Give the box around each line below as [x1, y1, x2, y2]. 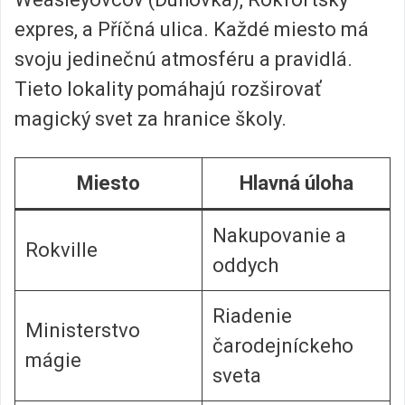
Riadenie [212, 304, 292, 327]
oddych [212, 253, 278, 277]
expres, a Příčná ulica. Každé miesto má [14, 17, 369, 41]
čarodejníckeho [212, 334, 353, 357]
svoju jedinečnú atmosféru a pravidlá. [14, 47, 353, 71]
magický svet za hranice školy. [14, 107, 287, 130]
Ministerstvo [25, 318, 140, 342]
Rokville [25, 238, 98, 261]
